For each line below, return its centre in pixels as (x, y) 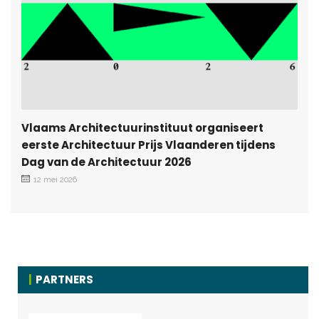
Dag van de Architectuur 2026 (106, 162)
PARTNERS (64, 279)
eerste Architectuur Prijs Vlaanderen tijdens (148, 145)
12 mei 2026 (55, 179)
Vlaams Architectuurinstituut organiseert (142, 127)
